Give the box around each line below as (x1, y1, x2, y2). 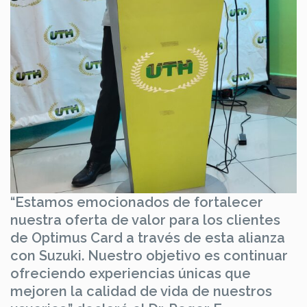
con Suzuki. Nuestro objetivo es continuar (10, 247, 288, 265)
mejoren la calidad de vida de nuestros (10, 283, 272, 300)
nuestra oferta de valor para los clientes (10, 212, 280, 229)
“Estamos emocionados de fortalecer (10, 194, 263, 211)
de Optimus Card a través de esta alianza (10, 230, 285, 247)
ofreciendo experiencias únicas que (10, 265, 251, 282)
